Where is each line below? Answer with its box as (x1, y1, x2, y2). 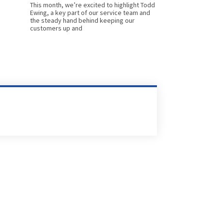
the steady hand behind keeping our (30, 16, 135, 25)
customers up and (30, 24, 82, 33)
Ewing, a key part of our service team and (30, 8, 150, 17)
